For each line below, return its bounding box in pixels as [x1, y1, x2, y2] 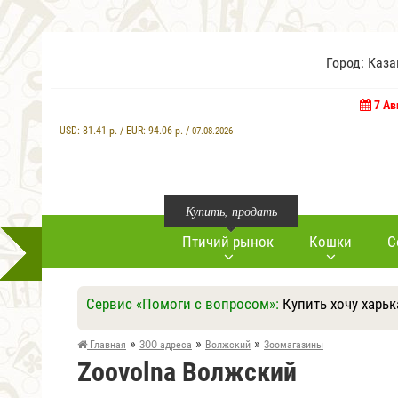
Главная [87, 338, 126, 351]
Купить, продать [185, 203, 277, 219]
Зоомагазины [264, 338, 323, 351]
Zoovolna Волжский [77, 356, 297, 387]
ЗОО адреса [139, 338, 192, 351]
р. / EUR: [107, 124, 148, 137]
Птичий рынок [182, 233, 274, 251]
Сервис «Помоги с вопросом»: [86, 295, 283, 313]
